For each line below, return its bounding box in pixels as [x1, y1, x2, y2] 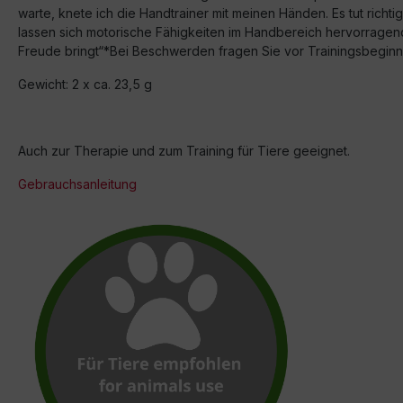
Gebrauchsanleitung [18, 176, 137, 192]
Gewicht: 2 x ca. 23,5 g [18, 76, 152, 92]
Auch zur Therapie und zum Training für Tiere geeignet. [18, 143, 350, 158]
